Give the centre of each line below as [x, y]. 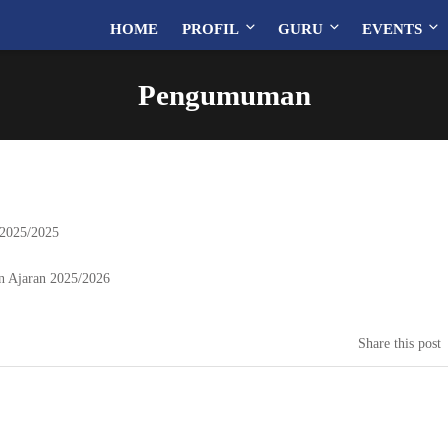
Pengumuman [224, 95]
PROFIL [210, 29]
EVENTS [392, 29]
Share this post [399, 343]
